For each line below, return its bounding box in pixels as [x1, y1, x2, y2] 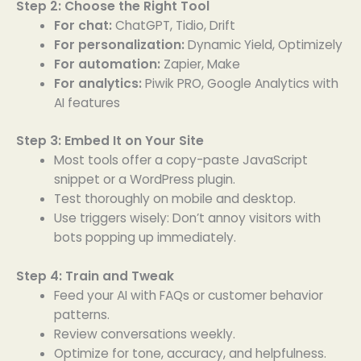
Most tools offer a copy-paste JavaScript [53, 151, 308, 169]
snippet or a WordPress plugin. [53, 171, 235, 189]
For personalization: [53, 36, 185, 54]
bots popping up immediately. [53, 229, 236, 247]
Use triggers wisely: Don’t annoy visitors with [53, 210, 321, 227]
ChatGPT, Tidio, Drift [111, 17, 235, 35]
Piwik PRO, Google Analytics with [141, 75, 338, 93]
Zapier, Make [160, 56, 240, 73]
